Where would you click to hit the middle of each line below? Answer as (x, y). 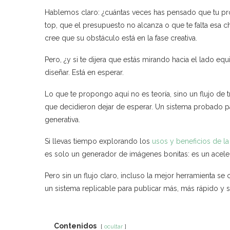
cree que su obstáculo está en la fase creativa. (121, 38)
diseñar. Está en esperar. (84, 72)
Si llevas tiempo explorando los (98, 141)
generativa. (62, 119)
